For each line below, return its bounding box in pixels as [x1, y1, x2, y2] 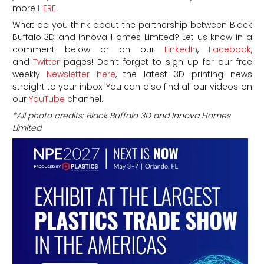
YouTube [26, 93, 65, 105]
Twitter [29, 56, 60, 68]
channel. [64, 93, 103, 105]
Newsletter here [39, 68, 115, 81]
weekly [12, 68, 40, 81]
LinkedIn [154, 44, 197, 56]
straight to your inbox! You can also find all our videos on [12, 81, 252, 93]
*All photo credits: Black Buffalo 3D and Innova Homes [12, 110, 230, 122]
